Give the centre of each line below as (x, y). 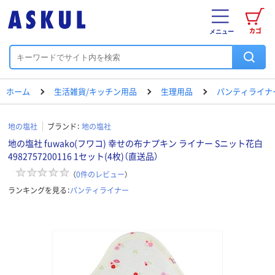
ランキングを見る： (39, 190)
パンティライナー (99, 190)
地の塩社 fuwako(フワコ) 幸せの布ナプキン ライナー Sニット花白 (135, 143)
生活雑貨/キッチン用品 (95, 91)
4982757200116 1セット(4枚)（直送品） (83, 156)
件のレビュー (103, 174)
